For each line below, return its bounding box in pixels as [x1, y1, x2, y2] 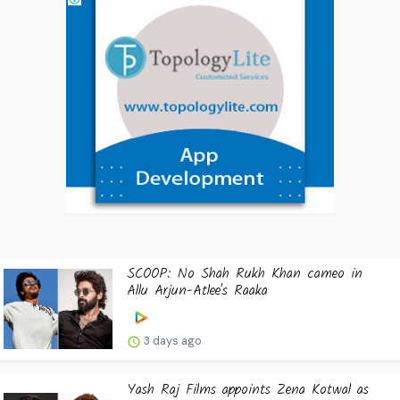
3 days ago [141, 333, 202, 349]
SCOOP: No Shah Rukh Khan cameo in [127, 262, 362, 286]
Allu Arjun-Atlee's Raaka [127, 279, 268, 303]
